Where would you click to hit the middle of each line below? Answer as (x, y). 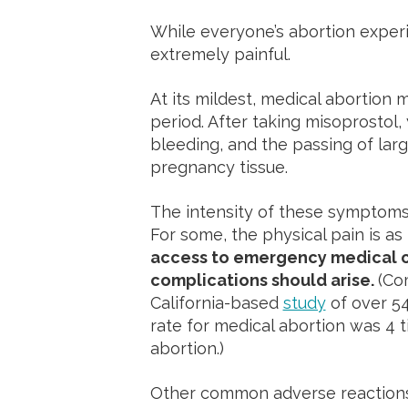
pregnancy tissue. (221, 167)
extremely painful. (222, 54)
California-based (216, 303)
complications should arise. (264, 280)
